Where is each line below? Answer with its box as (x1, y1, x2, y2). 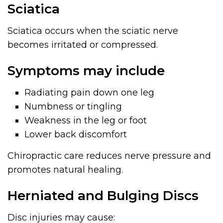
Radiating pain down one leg (24, 87, 155, 98)
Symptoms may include (7, 62, 165, 79)
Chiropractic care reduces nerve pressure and (7, 150, 211, 161)
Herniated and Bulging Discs (7, 187, 199, 204)
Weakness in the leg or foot (24, 114, 147, 126)
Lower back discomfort (24, 128, 127, 140)
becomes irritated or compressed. (7, 39, 158, 50)
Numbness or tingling (24, 101, 122, 112)
